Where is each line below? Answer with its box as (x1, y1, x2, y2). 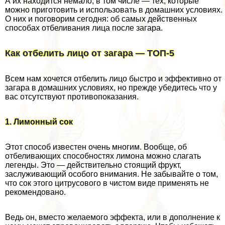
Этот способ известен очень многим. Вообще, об (5, 143, 187, 152)
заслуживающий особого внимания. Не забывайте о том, (5, 170, 218, 179)
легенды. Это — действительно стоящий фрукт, (5, 161, 181, 170)
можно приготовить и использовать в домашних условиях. (5, 6, 222, 15)
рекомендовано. (5, 188, 66, 197)
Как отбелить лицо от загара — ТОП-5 (5, 48, 174, 59)
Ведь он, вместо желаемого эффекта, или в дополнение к (5, 213, 220, 222)
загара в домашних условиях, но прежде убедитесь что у (5, 83, 217, 92)
